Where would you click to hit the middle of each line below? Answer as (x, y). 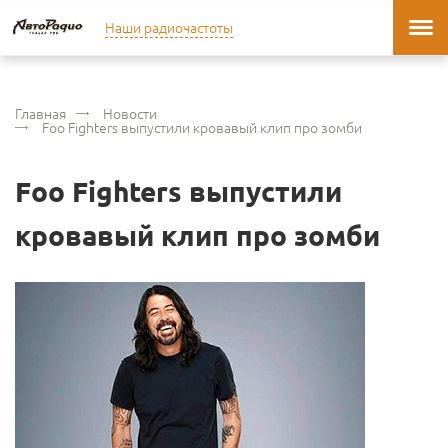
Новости (130, 113)
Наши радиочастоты (169, 27)
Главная (40, 113)
